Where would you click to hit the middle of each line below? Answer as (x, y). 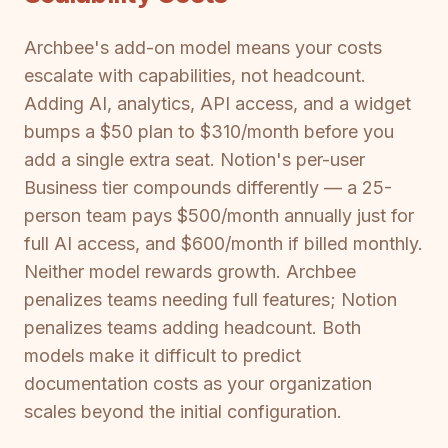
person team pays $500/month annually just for (219, 216)
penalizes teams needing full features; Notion (210, 300)
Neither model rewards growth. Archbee (190, 272)
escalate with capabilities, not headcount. (195, 76)
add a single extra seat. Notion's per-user (194, 160)
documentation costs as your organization (198, 384)
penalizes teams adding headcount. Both (192, 328)
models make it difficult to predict (162, 356)
